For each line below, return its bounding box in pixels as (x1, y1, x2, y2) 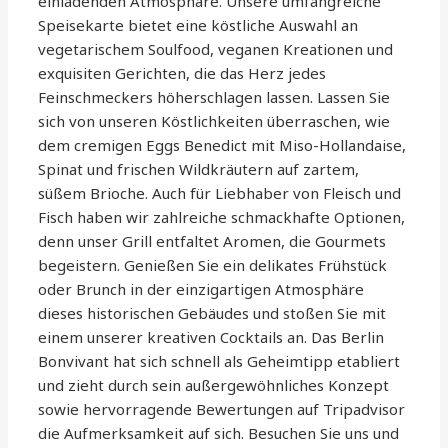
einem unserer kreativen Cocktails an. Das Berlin (38, 327, 385, 348)
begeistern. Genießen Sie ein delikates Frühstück (38, 255, 388, 276)
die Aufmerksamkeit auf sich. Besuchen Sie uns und (38, 423, 400, 444)
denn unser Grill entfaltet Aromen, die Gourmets (38, 231, 387, 252)
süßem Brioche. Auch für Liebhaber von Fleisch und (38, 183, 402, 204)
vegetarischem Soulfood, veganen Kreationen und (38, 39, 394, 60)
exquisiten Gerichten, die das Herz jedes (38, 63, 327, 84)
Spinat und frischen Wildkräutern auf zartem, (38, 159, 360, 180)
